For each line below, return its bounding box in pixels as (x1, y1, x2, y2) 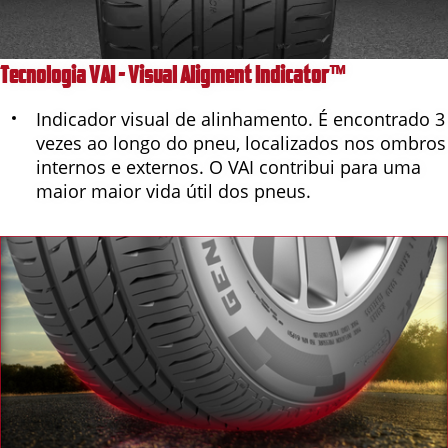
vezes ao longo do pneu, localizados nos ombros (36, 130, 446, 155)
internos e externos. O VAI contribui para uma (36, 154, 421, 179)
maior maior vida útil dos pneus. (36, 178, 311, 203)
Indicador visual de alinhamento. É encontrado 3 (36, 106, 445, 131)
